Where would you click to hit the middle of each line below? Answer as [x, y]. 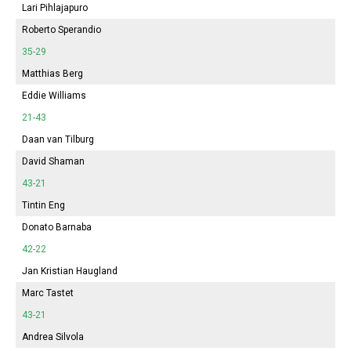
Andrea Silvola [53, 337]
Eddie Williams [54, 95]
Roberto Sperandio [62, 29]
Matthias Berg [52, 73]
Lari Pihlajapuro [55, 7]
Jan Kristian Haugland [70, 271]
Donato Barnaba [57, 227]
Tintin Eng [43, 205]
